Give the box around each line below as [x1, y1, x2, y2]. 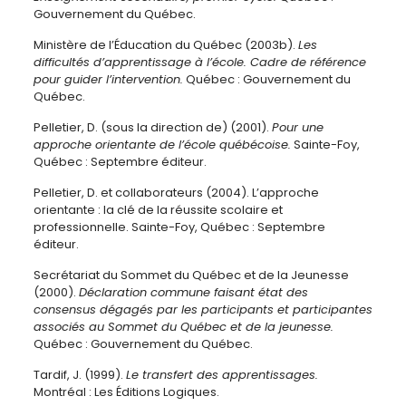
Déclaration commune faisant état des [78, 284, 308, 301]
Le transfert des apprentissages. [125, 366, 318, 383]
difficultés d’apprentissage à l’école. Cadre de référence [33, 53, 366, 71]
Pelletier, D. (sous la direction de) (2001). [33, 119, 272, 136]
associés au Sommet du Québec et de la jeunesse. [33, 318, 333, 335]
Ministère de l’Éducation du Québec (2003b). [33, 36, 298, 53]
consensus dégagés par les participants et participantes [33, 301, 372, 318]
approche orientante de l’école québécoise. [33, 136, 291, 153]
